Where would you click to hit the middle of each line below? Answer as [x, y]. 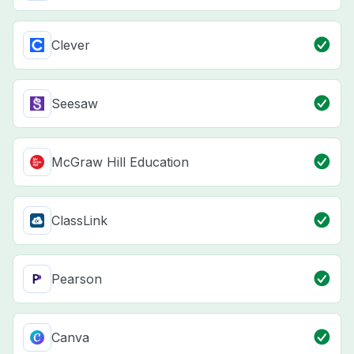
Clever [71, 45]
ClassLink [79, 221]
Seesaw [75, 104]
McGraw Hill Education [120, 162]
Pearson [77, 279]
